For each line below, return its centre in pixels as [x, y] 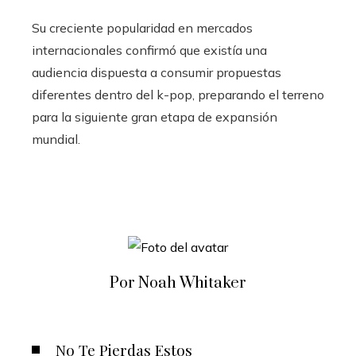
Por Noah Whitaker [178, 284]
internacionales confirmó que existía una [149, 50]
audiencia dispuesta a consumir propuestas [157, 73]
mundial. [56, 139]
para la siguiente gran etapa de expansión [155, 117]
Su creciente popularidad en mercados [142, 28]
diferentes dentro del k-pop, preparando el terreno [178, 95]
